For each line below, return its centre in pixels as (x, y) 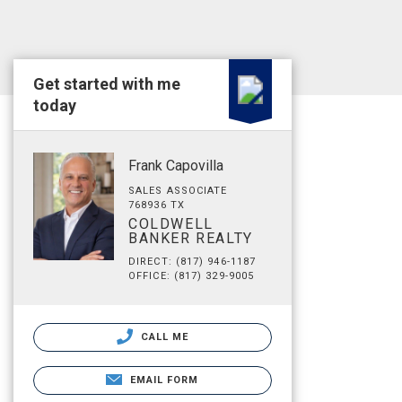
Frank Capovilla (176, 166)
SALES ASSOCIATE (178, 191)
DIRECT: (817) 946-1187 (192, 262)
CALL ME (163, 337)
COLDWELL (171, 224)
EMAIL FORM (164, 380)
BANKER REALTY (191, 238)
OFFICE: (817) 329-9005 (192, 276)
